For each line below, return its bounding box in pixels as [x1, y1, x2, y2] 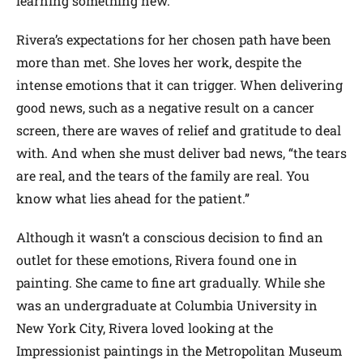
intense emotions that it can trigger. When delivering [16, 75, 343, 93]
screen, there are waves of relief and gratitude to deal [16, 121, 341, 139]
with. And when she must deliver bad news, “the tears [16, 143, 347, 161]
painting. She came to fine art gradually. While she [16, 273, 325, 291]
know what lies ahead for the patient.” [16, 189, 250, 207]
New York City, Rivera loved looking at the [16, 318, 273, 336]
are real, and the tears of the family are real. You [16, 166, 310, 184]
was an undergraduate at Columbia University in [16, 296, 318, 314]
